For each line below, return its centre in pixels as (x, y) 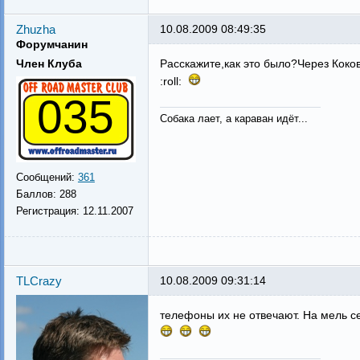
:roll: (174, 81)
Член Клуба (49, 63)
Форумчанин (51, 44)
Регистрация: (49, 211)
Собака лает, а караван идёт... (233, 118)
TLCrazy (39, 281)
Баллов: (37, 194)
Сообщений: (47, 177)
